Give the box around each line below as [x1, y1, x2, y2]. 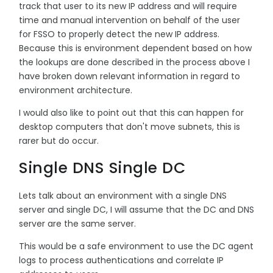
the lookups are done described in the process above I [19, 55, 250, 68]
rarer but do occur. [19, 134, 99, 147]
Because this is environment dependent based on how [19, 41, 252, 54]
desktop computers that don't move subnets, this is [19, 120, 240, 133]
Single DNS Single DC [19, 157, 185, 179]
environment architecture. [19, 83, 135, 96]
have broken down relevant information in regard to [19, 69, 240, 82]
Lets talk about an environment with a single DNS [19, 189, 227, 202]
